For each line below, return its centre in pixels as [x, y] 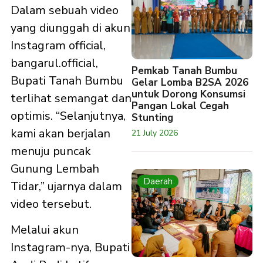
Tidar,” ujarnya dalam [66, 187]
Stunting [152, 118]
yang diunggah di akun [70, 28]
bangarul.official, [54, 63]
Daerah [158, 181]
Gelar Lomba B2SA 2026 [190, 82]
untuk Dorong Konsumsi [188, 94]
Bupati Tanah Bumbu [67, 81]
